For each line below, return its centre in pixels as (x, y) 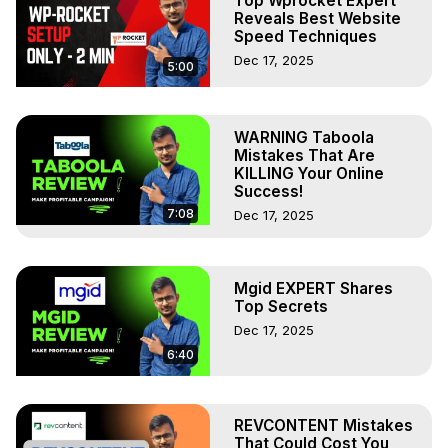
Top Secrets (281, 307)
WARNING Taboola (304, 137)
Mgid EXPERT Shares (313, 289)
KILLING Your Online (309, 173)
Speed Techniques (305, 36)
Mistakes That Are (304, 155)
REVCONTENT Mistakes (323, 426)
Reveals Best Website (317, 18)
